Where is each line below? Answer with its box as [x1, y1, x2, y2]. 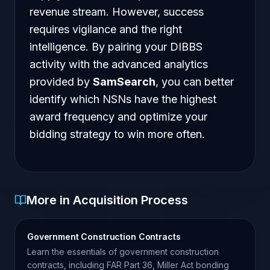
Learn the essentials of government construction [27, 246, 219, 257]
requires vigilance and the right [30, 23, 182, 36]
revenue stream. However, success [30, 5, 204, 18]
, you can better [155, 75, 234, 88]
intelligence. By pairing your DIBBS [30, 40, 202, 53]
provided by [30, 75, 93, 88]
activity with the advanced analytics [30, 58, 208, 71]
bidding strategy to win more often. [30, 128, 205, 140]
